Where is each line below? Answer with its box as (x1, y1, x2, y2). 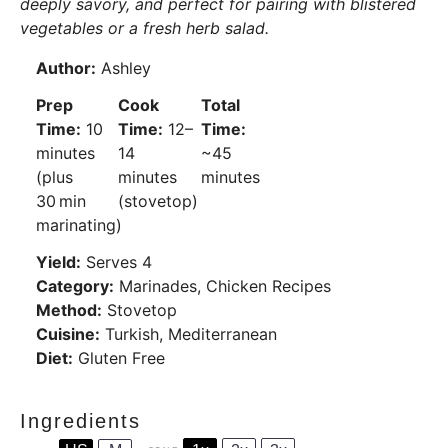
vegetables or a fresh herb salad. (20, 18, 269, 38)
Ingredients (20, 409, 141, 432)
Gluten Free (78, 347, 165, 368)
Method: (36, 299, 102, 320)
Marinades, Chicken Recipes (119, 275, 331, 296)
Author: (36, 58, 96, 78)
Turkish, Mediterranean (105, 323, 277, 344)
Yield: (36, 251, 81, 272)
